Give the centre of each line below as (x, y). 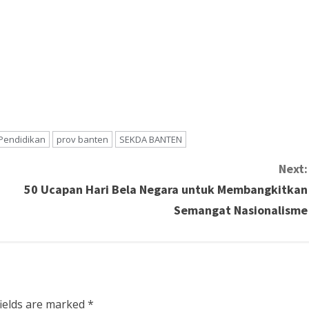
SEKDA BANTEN (151, 140)
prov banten (82, 140)
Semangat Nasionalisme (241, 210)
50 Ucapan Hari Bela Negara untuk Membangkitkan (166, 190)
